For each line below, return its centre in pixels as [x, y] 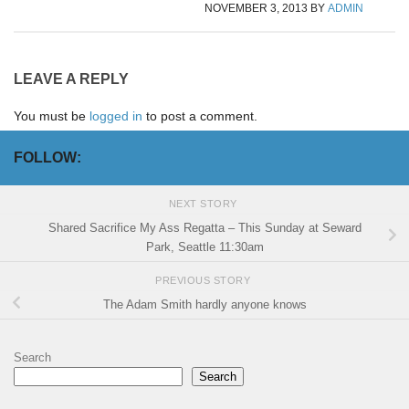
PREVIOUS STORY [204, 281]
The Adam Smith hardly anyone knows [204, 305]
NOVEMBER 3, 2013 [256, 9]
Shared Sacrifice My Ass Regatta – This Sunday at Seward [204, 228]
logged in [116, 115]
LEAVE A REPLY [71, 79]
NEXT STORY [204, 204]
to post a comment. [200, 115]
